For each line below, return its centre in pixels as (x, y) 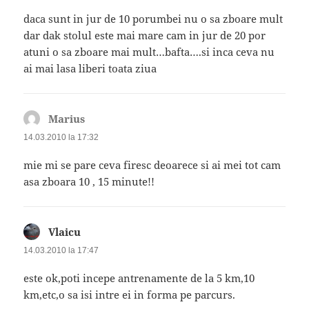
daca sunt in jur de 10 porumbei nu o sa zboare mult (153, 18)
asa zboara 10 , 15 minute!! (89, 181)
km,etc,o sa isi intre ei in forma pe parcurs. (130, 295)
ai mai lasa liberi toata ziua (90, 68)
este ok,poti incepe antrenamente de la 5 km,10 (139, 278)
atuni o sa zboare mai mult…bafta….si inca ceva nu (149, 51)
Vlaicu (65, 231)
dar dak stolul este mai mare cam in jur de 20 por (145, 35)
